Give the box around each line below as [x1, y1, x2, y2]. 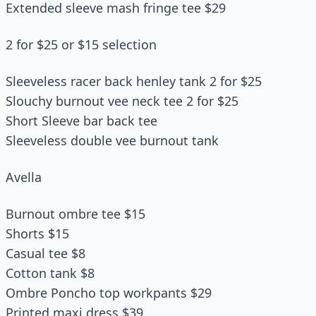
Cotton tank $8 [6, 265, 95, 281]
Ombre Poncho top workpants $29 [6, 284, 212, 301]
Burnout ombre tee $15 [6, 205, 145, 222]
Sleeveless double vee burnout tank [6, 132, 219, 149]
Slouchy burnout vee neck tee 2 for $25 [6, 92, 238, 109]
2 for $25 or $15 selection [6, 36, 157, 53]
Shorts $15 [6, 225, 69, 242]
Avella [6, 169, 42, 186]
